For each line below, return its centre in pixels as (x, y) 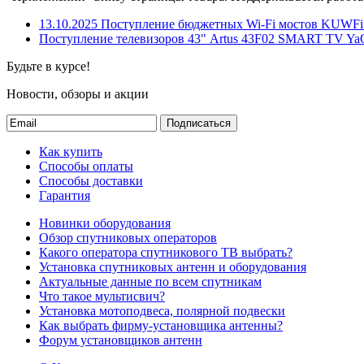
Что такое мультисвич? (102, 296)
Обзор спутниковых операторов (128, 237)
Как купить (71, 151)
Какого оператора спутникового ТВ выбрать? (166, 252)
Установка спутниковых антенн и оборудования (173, 266)
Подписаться (199, 123)
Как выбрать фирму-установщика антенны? (161, 325)
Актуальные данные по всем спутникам (150, 281)
